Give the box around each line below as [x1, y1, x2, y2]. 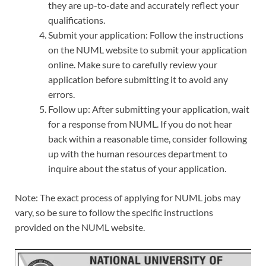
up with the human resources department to [48, 148, 227, 160]
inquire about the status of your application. [48, 163, 226, 175]
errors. [48, 88, 75, 100]
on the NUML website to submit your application [48, 44, 247, 56]
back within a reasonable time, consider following [48, 133, 247, 145]
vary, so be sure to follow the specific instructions [15, 207, 213, 218]
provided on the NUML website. [15, 221, 145, 233]
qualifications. [48, 14, 105, 26]
